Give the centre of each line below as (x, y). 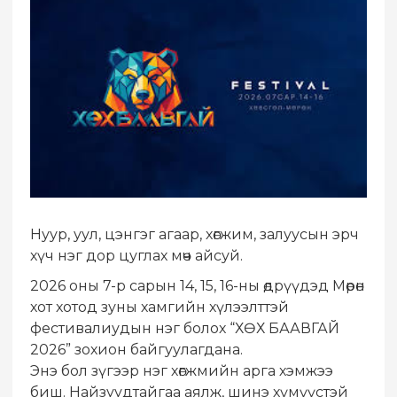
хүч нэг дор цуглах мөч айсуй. (136, 255)
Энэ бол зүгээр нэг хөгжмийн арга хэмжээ (182, 370)
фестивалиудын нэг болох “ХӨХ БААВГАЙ (185, 328)
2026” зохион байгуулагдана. (136, 349)
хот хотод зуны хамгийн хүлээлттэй (160, 307)
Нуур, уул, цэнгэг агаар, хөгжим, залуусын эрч (195, 234)
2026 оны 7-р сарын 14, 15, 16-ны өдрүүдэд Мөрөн (198, 285)
